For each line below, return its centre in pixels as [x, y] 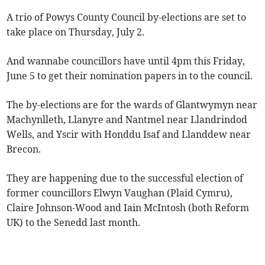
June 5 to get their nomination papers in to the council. [130, 76]
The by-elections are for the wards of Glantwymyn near [132, 105]
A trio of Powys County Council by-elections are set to [127, 17]
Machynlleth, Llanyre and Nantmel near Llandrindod [127, 120]
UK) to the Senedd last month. [74, 223]
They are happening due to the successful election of [125, 178]
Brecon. [24, 149]
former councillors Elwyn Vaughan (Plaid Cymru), [120, 193]
